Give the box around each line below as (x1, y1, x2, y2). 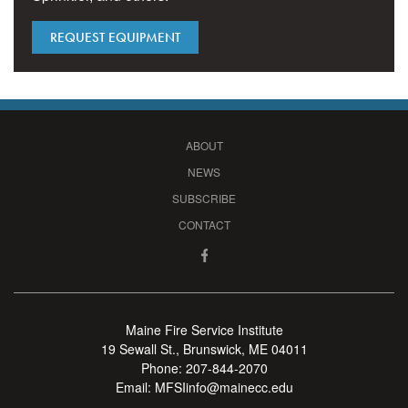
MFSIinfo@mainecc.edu (154, 377, 293, 396)
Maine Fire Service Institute (125, 320, 283, 339)
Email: (115, 377, 155, 396)
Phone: (140, 358, 186, 377)
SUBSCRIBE (172, 189, 236, 206)
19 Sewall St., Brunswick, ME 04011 (100, 339, 308, 358)
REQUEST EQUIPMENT (50, 27, 180, 46)
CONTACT (178, 216, 230, 232)
